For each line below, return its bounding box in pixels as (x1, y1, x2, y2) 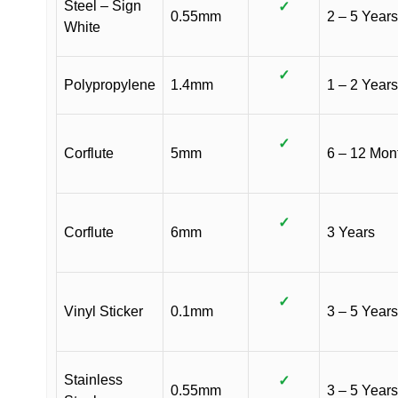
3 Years (327, 224, 375, 240)
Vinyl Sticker (64, 303, 143, 319)
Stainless (64, 371, 123, 387)
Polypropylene (64, 76, 155, 92)
